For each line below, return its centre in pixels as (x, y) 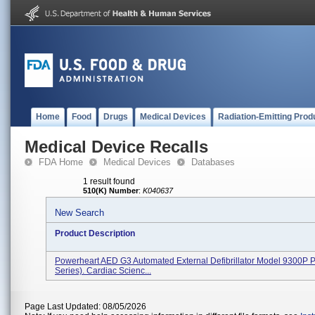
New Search (79, 213)
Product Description (95, 233)
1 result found (109, 181)
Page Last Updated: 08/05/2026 (85, 307)
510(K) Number (111, 191)
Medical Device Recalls (116, 147)
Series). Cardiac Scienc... (103, 271)
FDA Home (61, 162)
